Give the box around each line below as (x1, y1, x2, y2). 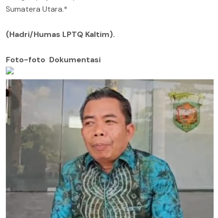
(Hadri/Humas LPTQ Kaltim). (6, 29, 115, 39)
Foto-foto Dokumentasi (6, 54, 101, 65)
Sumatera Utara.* (6, 3, 68, 14)
